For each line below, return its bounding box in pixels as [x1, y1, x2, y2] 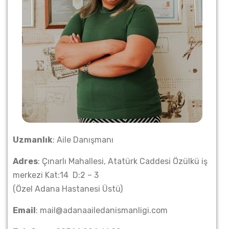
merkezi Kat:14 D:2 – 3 [13, 170, 99, 180]
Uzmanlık [13, 135, 53, 145]
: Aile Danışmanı [53, 135, 113, 145]
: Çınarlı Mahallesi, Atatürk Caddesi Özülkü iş [38, 156, 208, 166]
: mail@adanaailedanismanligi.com [36, 205, 168, 215]
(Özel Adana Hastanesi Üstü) [13, 184, 123, 194]
